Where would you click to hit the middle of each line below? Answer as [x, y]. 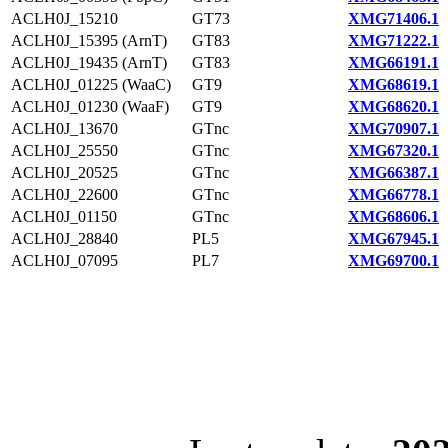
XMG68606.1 [393, 216]
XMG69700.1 [393, 260]
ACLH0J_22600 [64, 194]
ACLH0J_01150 [64, 216]
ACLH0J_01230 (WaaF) [90, 106]
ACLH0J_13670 [64, 128]
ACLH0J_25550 [64, 150]
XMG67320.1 [393, 150]
